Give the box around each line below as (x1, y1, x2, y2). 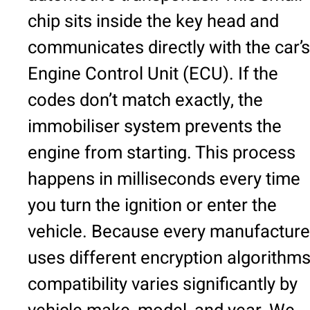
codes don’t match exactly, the (28, 86, 263, 113)
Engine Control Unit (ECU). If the (28, 60, 278, 87)
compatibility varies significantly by (28, 271, 298, 298)
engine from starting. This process (28, 139, 295, 166)
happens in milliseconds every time (28, 165, 300, 192)
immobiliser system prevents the (28, 113, 282, 140)
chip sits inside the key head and (28, 8, 279, 35)
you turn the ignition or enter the (28, 192, 277, 219)
